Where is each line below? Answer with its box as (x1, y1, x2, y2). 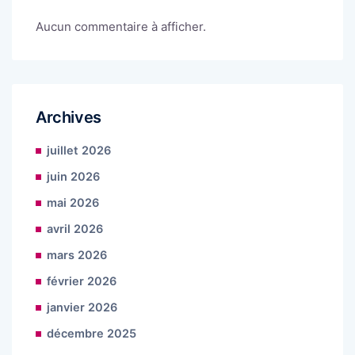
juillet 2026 (47, 143, 111, 158)
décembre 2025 (47, 326, 136, 341)
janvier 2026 (47, 300, 117, 315)
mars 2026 (47, 247, 107, 262)
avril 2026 (47, 221, 103, 236)
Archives (36, 107, 101, 127)
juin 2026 (47, 169, 100, 184)
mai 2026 (47, 195, 99, 210)
